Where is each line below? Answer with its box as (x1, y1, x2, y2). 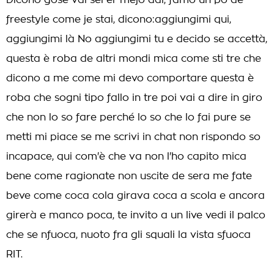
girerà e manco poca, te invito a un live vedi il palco (6, 210, 265, 220)
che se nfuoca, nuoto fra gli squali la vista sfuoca (6, 230, 251, 240)
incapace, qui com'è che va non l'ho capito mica (6, 152, 246, 161)
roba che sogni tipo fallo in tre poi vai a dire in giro (6, 93, 262, 103)
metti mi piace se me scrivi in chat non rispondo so (6, 132, 261, 142)
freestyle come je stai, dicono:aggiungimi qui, (6, 15, 231, 24)
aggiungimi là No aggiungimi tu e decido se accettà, (6, 34, 267, 44)
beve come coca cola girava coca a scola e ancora (6, 191, 265, 201)
